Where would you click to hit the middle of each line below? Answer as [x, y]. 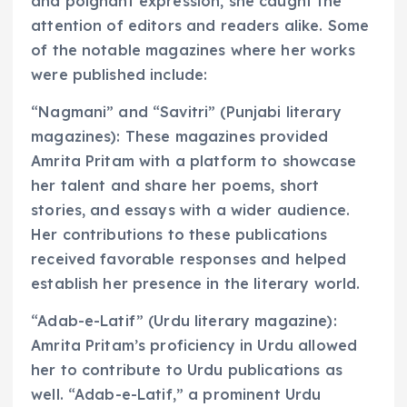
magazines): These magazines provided [180, 137]
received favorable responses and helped [189, 259]
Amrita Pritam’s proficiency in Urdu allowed [194, 346]
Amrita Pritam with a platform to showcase [194, 161]
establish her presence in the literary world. [196, 284]
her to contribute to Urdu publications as [187, 370]
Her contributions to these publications [179, 235]
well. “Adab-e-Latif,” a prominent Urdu [176, 395]
